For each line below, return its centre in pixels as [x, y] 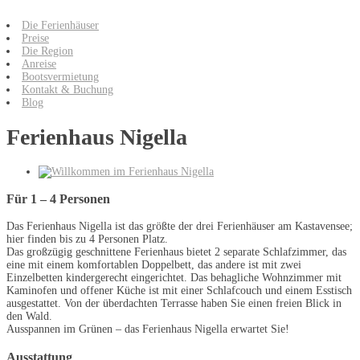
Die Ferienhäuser [60, 25]
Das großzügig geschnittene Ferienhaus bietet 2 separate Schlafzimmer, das [176, 252]
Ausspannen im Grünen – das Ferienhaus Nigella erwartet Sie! [148, 329]
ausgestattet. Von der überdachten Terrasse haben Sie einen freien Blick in [174, 304]
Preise [35, 38]
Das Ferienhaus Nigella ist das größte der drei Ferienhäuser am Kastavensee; [180, 227]
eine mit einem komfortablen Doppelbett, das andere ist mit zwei [154, 265]
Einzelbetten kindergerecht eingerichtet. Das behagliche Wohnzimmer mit [174, 278]
